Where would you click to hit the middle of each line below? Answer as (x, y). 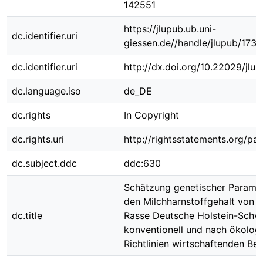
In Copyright (151, 115)
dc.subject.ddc (44, 163)
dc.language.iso (46, 91)
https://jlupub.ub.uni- (170, 29)
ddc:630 (142, 163)
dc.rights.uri (38, 139)
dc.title (27, 215)
